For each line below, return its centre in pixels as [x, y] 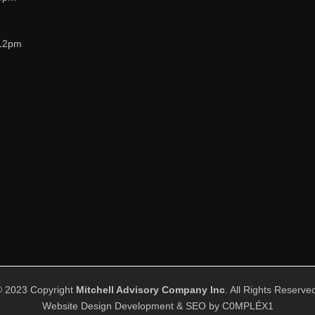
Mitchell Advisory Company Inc [150, 290]
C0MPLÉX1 [247, 306]
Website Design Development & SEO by [132, 306]
